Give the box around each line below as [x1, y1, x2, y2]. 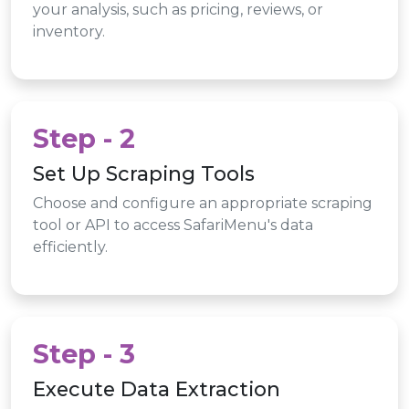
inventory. [33, 22, 105, 40]
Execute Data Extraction [33, 376, 280, 401]
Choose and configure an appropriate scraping [33, 194, 372, 212]
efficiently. [33, 237, 108, 256]
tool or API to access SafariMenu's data [33, 215, 313, 234]
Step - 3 [33, 337, 135, 370]
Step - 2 [33, 121, 135, 154]
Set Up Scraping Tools [33, 161, 255, 185]
